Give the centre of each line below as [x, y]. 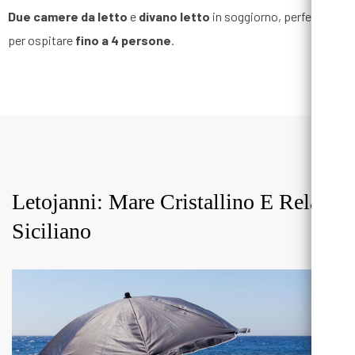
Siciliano [52, 231]
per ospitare [42, 40]
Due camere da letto [68, 17]
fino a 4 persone [123, 40]
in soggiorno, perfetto [269, 17]
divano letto [174, 17]
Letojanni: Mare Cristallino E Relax [171, 202]
